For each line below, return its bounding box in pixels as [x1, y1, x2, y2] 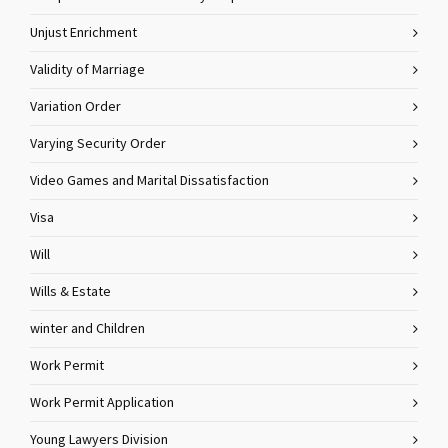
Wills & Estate [30, 284, 111, 300]
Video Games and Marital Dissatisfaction [30, 173, 269, 189]
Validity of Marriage [30, 62, 145, 78]
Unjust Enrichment [30, 25, 137, 41]
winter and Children [30, 321, 145, 337]
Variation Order [30, 99, 121, 115]
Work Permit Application [30, 395, 174, 411]
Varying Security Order [30, 136, 166, 152]
